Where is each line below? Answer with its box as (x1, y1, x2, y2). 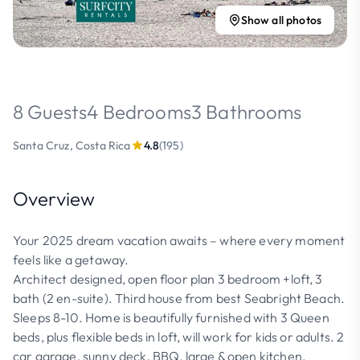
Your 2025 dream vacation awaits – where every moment (13, 232, 346, 248)
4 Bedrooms (87, 100, 191, 124)
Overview (13, 186, 96, 211)
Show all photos (240, 13, 321, 27)
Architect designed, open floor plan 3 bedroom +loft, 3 (13, 271, 323, 287)
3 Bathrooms (190, 100, 302, 124)
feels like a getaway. (13, 252, 129, 268)
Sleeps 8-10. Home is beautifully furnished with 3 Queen (13, 309, 329, 325)
